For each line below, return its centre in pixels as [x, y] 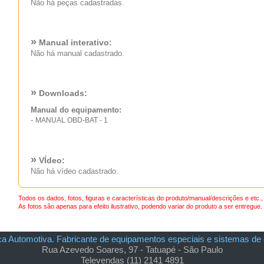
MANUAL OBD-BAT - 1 [71, 120]
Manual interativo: [74, 42]
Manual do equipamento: [76, 110]
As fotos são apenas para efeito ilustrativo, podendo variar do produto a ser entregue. [140, 206]
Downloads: [62, 93]
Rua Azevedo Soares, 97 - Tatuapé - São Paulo [132, 250]
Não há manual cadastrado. [77, 53]
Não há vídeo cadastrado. [74, 171]
